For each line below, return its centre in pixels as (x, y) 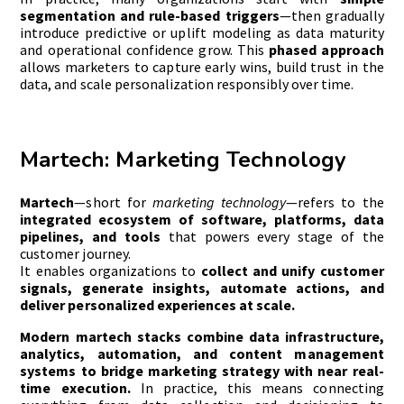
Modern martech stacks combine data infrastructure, (202, 337)
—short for (113, 202)
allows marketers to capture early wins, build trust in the (202, 67)
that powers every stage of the (272, 237)
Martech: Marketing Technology (183, 160)
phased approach (326, 50)
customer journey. (75, 254)
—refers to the (335, 202)
